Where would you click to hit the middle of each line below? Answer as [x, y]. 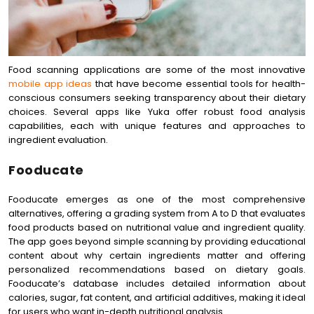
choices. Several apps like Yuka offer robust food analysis [157, 112]
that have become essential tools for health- [199, 84]
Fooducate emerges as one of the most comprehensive [157, 199]
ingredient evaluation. [58, 140]
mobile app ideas [50, 84]
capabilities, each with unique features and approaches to [157, 126]
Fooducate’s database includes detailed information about [157, 284]
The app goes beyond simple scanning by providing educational [157, 241]
